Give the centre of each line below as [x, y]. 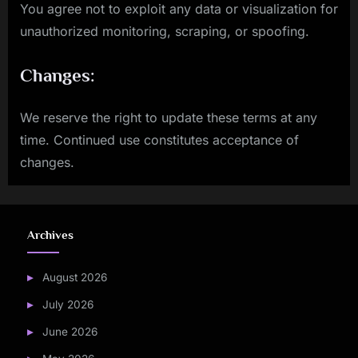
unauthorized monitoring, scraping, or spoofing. [165, 31]
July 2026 [68, 305]
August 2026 [74, 278]
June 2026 [70, 332]
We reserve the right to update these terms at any [169, 117]
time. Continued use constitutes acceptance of [159, 139]
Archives [50, 235]
